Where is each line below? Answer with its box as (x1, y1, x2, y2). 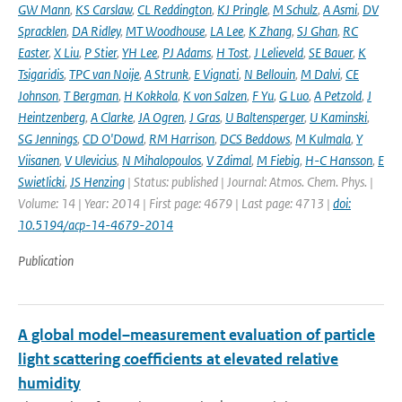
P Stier (84, 44, 117, 61)
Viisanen (18, 152, 59, 169)
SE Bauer (309, 44, 353, 61)
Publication (18, 252, 74, 269)
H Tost (216, 44, 249, 61)
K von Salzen (183, 87, 247, 104)
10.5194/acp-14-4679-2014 (18, 216, 173, 233)
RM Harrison (149, 130, 214, 147)
